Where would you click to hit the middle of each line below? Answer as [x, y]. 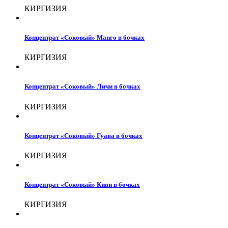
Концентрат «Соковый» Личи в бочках [82, 87]
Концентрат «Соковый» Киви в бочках [82, 185]
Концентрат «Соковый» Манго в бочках [84, 38]
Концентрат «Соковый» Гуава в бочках [83, 135]
